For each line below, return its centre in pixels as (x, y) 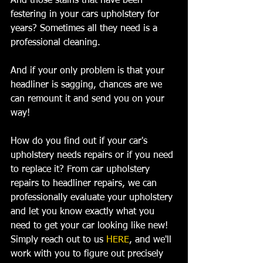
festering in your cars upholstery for (86, 15)
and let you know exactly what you (84, 212)
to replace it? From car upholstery (82, 170)
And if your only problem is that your (89, 71)
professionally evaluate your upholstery (93, 198)
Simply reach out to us (58, 240)
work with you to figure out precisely (88, 254)
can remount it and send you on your (89, 100)
